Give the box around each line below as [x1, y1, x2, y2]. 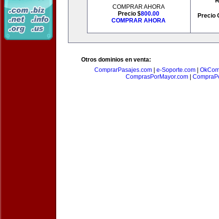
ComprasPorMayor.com [125, 73, 188, 80]
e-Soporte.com [156, 66, 196, 73]
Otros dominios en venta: [81, 56, 151, 63]
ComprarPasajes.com [94, 66, 152, 73]
